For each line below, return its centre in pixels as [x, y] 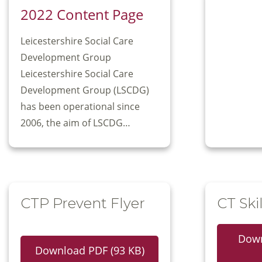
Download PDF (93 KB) [89, 251]
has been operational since [80, 107]
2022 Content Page [82, 15]
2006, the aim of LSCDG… [75, 123]
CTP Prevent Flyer [83, 204]
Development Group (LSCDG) [85, 90]
